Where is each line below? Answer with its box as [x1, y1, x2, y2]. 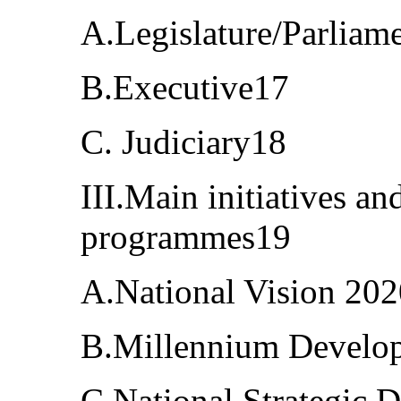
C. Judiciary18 [81, 123, 286, 162]
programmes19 [81, 218, 291, 257]
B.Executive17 [81, 68, 289, 107]
